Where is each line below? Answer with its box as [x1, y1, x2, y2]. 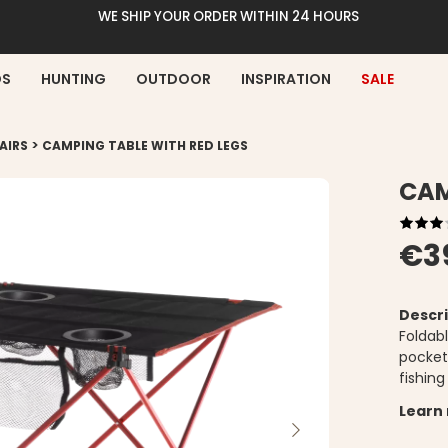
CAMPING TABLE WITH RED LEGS [42, 137, 248, 154]
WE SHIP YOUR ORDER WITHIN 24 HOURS [98, 7, 359, 26]
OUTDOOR [136, 68, 211, 89]
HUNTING [41, 68, 106, 89]
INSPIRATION [241, 68, 331, 89]
